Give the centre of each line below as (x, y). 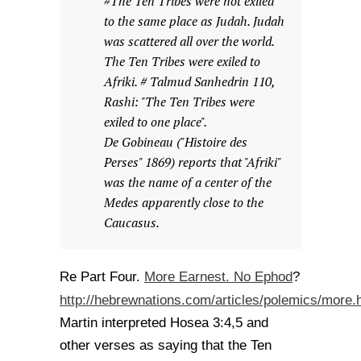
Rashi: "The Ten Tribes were (179, 102)
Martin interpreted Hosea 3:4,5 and (164, 323)
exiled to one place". (156, 122)
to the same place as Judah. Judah (194, 21)
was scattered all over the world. (189, 41)
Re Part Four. (102, 277)
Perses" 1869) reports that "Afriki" (192, 162)
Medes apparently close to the (184, 203)
